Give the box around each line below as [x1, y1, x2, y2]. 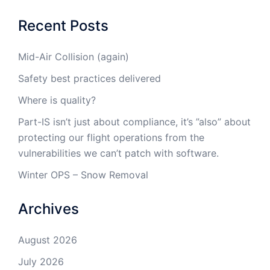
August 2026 [18, 234, 77, 246]
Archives [18, 200, 79, 218]
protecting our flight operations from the [18, 131, 204, 144]
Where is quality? [18, 94, 96, 107]
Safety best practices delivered [18, 72, 161, 85]
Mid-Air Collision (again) [18, 51, 129, 63]
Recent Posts [18, 17, 108, 35]
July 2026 [18, 256, 64, 268]
